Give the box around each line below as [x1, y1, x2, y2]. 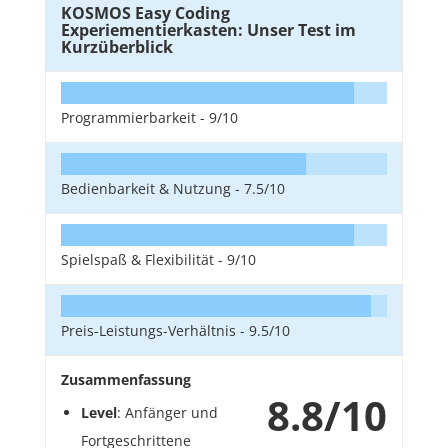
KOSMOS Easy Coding [61, 2, 230, 25]
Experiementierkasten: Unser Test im [61, 19, 356, 42]
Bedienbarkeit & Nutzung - [61, 179, 244, 199]
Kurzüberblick [61, 36, 173, 59]
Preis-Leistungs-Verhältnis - [61, 321, 249, 341]
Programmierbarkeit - [61, 108, 209, 128]
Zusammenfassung [61, 370, 191, 390]
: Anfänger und [117, 403, 218, 423]
